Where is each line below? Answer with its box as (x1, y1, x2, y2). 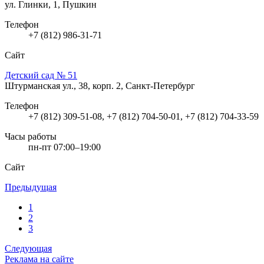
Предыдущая (5, 181, 57, 192)
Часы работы (5, 131, 57, 141)
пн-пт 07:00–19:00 (28, 141, 101, 152)
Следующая (5, 243, 52, 253)
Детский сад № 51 (5, 70, 77, 80)
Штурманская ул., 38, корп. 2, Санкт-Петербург (5, 80, 195, 91)
